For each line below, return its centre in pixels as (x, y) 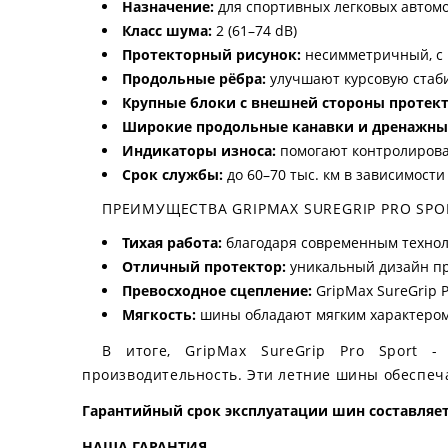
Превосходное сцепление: (217, 291)
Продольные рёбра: (194, 79)
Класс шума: (167, 31)
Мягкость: (159, 315)
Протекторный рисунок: (211, 55)
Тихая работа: (172, 243)
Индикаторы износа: (199, 151)
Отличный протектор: (204, 267)
